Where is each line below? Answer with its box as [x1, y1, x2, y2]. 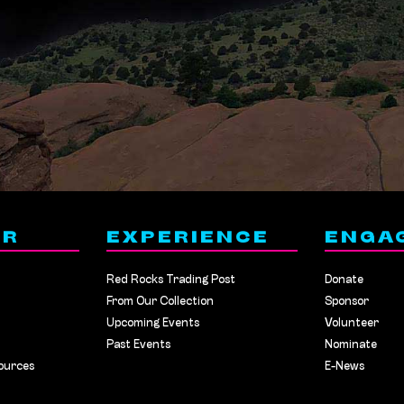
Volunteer [324, 317, 379, 330]
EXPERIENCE [106, 230, 271, 247]
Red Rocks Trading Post [106, 273, 236, 287]
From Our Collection [106, 295, 215, 308]
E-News [324, 360, 364, 373]
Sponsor [324, 295, 369, 308]
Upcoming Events [106, 317, 200, 330]
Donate [324, 273, 363, 287]
